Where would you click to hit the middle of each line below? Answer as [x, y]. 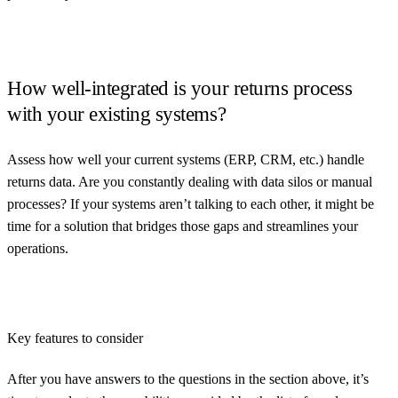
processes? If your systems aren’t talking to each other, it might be [191, 203]
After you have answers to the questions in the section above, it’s [188, 378]
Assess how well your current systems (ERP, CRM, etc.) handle [186, 159]
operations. [38, 248]
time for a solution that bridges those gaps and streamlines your [183, 226]
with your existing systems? [117, 114]
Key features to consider [75, 338]
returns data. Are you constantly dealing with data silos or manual [190, 181]
